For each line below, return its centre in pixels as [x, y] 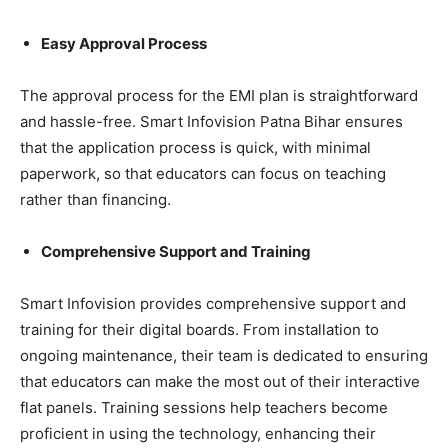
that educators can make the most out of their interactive [220, 381]
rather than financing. [95, 199]
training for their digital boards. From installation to [199, 329]
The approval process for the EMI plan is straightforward [219, 95]
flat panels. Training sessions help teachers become [204, 407]
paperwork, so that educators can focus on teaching [203, 173]
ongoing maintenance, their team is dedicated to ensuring [224, 355]
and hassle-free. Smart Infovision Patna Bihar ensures [211, 121]
